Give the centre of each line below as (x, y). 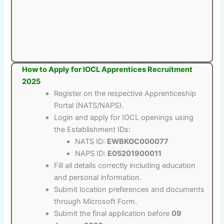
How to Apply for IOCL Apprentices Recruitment (107, 69)
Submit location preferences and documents (129, 189)
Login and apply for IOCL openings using (124, 117)
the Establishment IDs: (92, 129)
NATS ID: (91, 141)
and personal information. (98, 177)
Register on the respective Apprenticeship (125, 93)
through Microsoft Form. (96, 201)
